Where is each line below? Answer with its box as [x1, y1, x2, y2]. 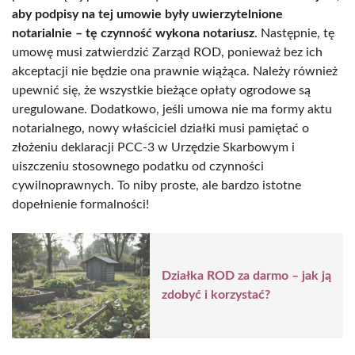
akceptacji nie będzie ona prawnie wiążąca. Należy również [12, 64, 338, 78]
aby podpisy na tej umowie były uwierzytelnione [12, 7, 283, 21]
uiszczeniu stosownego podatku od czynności [12, 159, 264, 173]
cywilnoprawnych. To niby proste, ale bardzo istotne [12, 178, 301, 192]
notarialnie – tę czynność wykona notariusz [12, 26, 254, 40]
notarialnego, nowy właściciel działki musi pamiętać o [12, 121, 309, 135]
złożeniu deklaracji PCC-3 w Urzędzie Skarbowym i [12, 140, 295, 154]
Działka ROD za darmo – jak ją [162, 269, 331, 283]
